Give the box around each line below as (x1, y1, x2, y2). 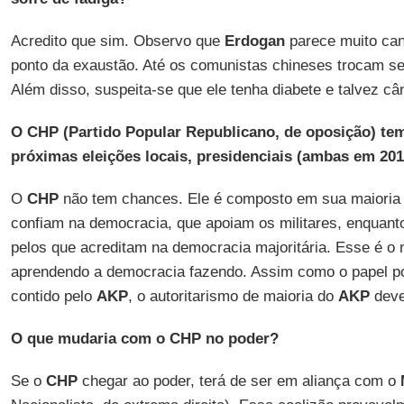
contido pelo (10, 288, 96, 305)
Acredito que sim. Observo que (10, 32, 225, 50)
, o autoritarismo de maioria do (127, 288, 338, 305)
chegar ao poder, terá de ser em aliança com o (77, 372, 400, 390)
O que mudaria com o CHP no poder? (10, 330, 279, 347)
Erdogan (224, 32, 285, 50)
